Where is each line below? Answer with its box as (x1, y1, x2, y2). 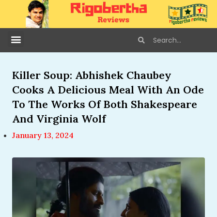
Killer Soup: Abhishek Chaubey (12, 68, 171, 82)
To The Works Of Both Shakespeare (12, 97, 197, 111)
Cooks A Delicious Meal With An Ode (12, 83, 204, 97)
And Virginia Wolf (12, 112, 106, 126)
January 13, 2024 (12, 130, 74, 140)
